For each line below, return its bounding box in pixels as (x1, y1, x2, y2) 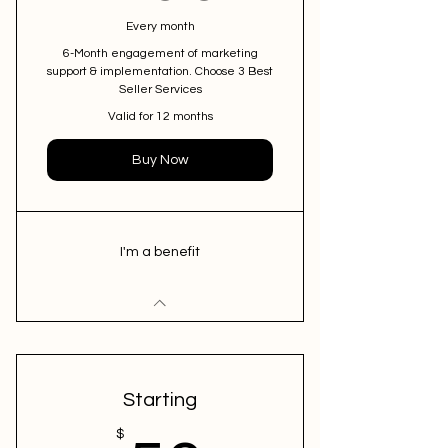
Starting (123, 390, 197, 410)
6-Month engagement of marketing (62, 47, 258, 60)
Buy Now (131, 152, 189, 167)
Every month (125, 20, 195, 33)
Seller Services (118, 83, 202, 96)
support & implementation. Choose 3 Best (47, 65, 273, 78)
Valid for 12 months (107, 110, 213, 123)
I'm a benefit (120, 245, 200, 259)
